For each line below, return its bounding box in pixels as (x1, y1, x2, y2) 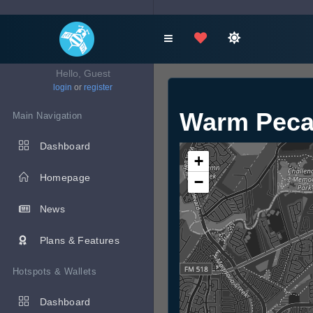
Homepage (39, 172, 91, 183)
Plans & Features (39, 235, 120, 246)
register (84, 82, 112, 92)
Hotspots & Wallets (13, 266, 97, 277)
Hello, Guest (55, 68, 110, 79)
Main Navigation (13, 110, 82, 121)
